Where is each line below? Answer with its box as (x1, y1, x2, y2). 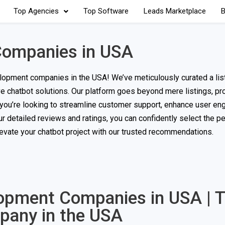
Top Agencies (13, 7, 59, 16)
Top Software (83, 7, 129, 16)
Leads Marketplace (143, 7, 206, 16)
